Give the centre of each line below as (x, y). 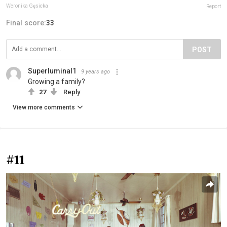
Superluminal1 (52, 71)
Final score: (26, 23)
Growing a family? (56, 82)
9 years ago (96, 72)
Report (214, 7)
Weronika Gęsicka (27, 6)
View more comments (44, 108)
